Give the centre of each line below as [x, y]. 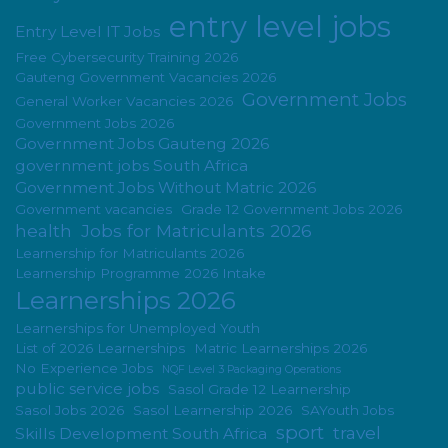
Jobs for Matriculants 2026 [196, 230]
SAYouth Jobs [347, 409]
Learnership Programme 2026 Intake [140, 272]
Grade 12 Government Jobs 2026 [291, 208]
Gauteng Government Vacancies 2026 [145, 76]
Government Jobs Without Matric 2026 [165, 187]
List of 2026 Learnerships [100, 347]
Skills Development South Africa [141, 433]
